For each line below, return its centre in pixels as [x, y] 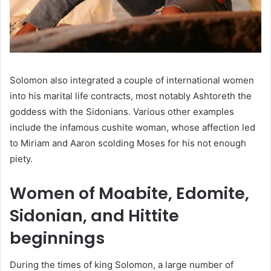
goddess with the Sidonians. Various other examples [122, 111]
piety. [21, 158]
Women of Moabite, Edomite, [129, 193]
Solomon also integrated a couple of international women [132, 80]
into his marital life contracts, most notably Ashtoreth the [131, 96]
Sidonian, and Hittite [94, 215]
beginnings [57, 238]
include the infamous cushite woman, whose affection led [132, 127]
